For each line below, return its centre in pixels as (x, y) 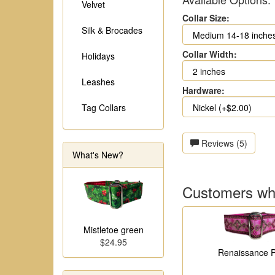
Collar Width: (210, 54)
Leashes (98, 82)
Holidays (98, 56)
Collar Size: (206, 18)
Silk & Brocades (112, 30)
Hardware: (203, 90)
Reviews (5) (223, 143)
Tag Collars (104, 107)
